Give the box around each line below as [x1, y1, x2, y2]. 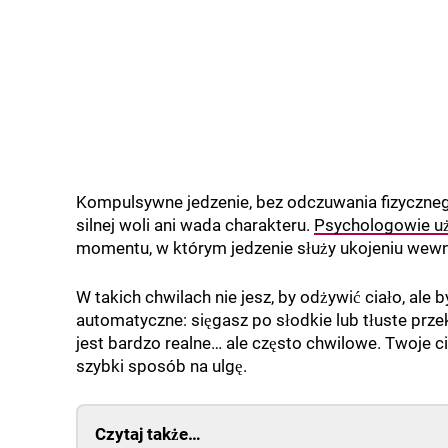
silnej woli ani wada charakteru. [76, 215, 314, 236]
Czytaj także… [95, 424, 201, 445]
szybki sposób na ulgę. [76, 356, 247, 377]
